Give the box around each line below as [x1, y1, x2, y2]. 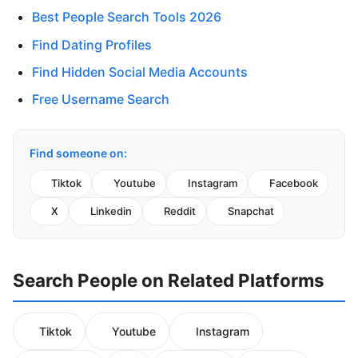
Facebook [269, 177, 318, 190]
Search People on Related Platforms [13, 269, 324, 292]
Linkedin [90, 205, 132, 218]
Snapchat [228, 205, 274, 218]
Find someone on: [30, 146, 127, 161]
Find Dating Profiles [32, 36, 152, 53]
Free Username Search [32, 91, 169, 108]
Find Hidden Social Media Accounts [32, 64, 248, 81]
